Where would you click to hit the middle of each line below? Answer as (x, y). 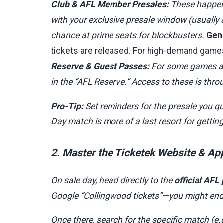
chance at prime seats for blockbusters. (128, 35)
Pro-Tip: (67, 106)
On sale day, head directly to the (112, 180)
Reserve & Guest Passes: (100, 66)
